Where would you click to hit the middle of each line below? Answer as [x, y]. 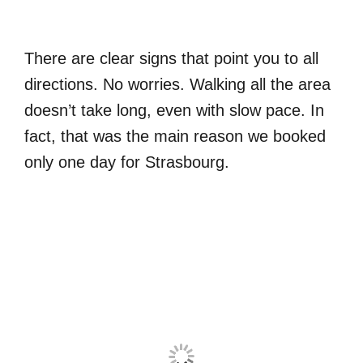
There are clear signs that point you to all [171, 58]
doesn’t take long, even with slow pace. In [174, 110]
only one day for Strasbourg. [127, 162]
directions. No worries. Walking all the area [177, 84]
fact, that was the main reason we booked [175, 136]
